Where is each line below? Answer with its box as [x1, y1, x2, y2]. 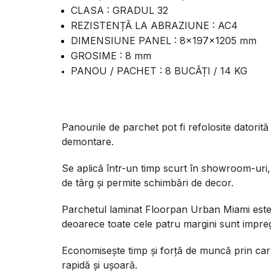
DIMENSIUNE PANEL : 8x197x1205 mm [71, 34, 256, 47]
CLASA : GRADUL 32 [71, 4, 168, 16]
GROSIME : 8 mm [71, 50, 151, 62]
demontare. [62, 135, 114, 148]
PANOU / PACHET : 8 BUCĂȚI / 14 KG [71, 65, 247, 77]
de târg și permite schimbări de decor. [62, 177, 233, 189]
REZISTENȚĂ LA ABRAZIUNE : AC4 [71, 19, 238, 31]
